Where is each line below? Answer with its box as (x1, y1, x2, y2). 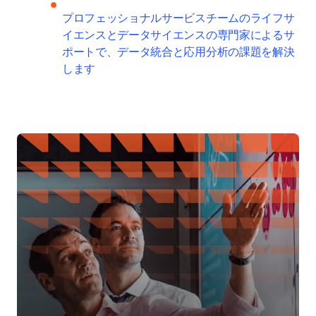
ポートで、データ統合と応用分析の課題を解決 (62, 44, 295, 59)
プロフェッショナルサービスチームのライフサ (62, 11, 295, 25)
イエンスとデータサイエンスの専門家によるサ (62, 28, 295, 42)
